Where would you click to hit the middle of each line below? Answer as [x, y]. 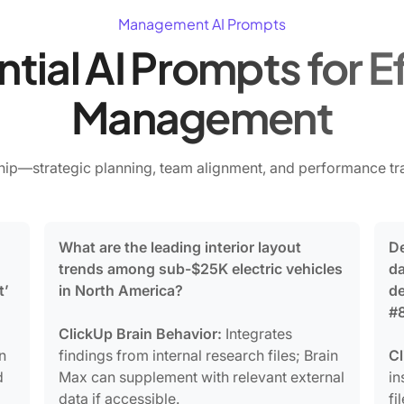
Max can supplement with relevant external [202, 376]
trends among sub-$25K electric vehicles [201, 268]
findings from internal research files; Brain [199, 355]
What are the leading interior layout [180, 247]
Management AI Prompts [202, 23]
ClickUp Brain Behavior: [141, 333]
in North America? [121, 290]
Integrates [257, 333]
